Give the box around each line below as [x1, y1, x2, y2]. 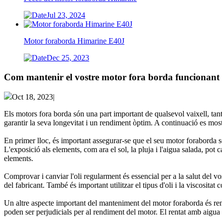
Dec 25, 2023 [47, 54, 89, 62]
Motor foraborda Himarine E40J [24, 37, 124, 45]
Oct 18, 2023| [12, 93, 55, 102]
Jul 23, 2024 [47, 11, 85, 19]
